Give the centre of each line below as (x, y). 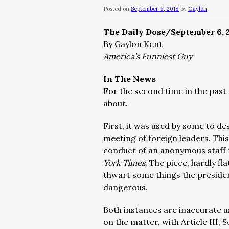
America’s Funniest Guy (148, 56)
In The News (130, 79)
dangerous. (125, 187)
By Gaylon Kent (133, 44)
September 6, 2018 (155, 9)
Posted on (116, 9)
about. (116, 103)
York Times (124, 163)
